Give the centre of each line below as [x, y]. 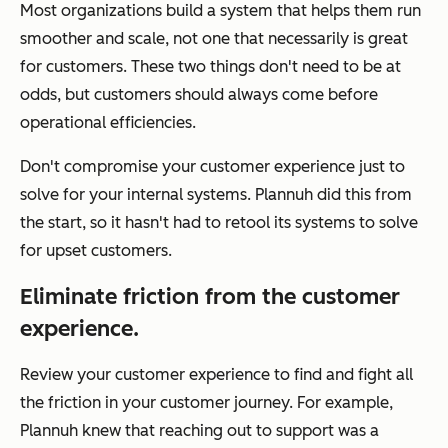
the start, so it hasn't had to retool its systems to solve [219, 222]
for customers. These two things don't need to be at [210, 66]
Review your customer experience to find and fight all [216, 374]
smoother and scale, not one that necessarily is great [214, 38]
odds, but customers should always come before [199, 94]
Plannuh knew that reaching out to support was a [199, 430]
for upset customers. [96, 250]
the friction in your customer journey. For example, [206, 402]
